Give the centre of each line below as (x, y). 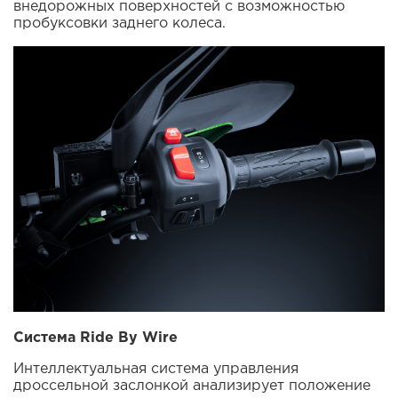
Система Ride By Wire (96, 338)
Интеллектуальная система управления (156, 369)
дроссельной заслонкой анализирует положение (192, 386)
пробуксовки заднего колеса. (119, 23)
